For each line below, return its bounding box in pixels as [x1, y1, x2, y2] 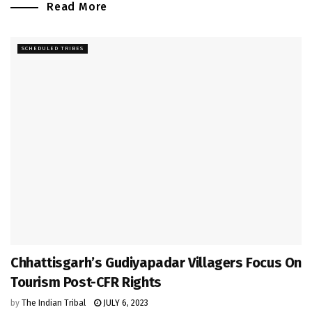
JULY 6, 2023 [101, 297, 148, 308]
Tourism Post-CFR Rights [10, 273, 162, 290]
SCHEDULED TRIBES [22, 45, 84, 52]
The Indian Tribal [22, 297, 86, 308]
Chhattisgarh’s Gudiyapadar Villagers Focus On [10, 253, 302, 271]
